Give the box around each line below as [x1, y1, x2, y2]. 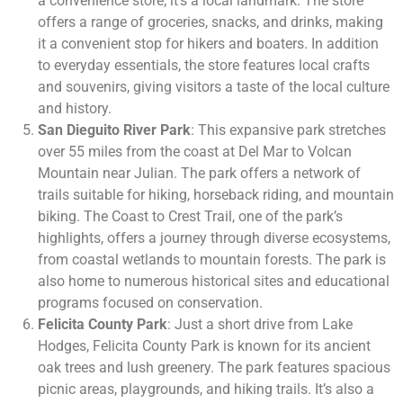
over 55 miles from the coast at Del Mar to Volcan [38, 143, 352, 161]
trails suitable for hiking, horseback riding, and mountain [38, 186, 394, 204]
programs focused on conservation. [38, 294, 263, 312]
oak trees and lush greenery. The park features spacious [38, 359, 390, 377]
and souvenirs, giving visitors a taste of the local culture [38, 78, 390, 96]
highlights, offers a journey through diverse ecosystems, [38, 229, 390, 247]
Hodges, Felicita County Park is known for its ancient [38, 337, 371, 355]
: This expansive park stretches [191, 121, 386, 139]
